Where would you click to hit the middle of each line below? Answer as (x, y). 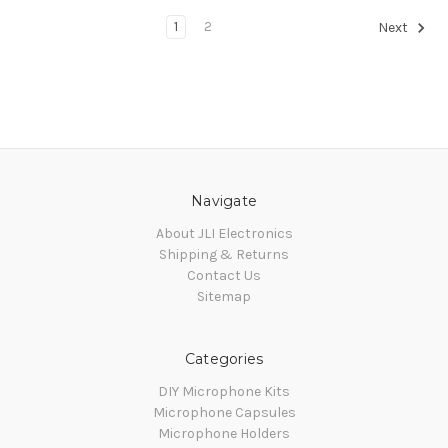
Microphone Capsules (224, 413)
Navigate (224, 201)
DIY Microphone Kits (224, 392)
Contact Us (224, 276)
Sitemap (224, 297)
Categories (224, 359)
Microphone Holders (224, 434)
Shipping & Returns (224, 255)
